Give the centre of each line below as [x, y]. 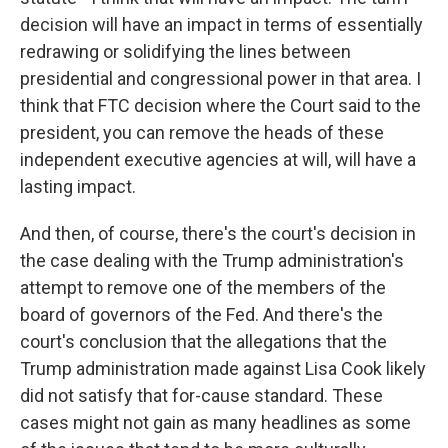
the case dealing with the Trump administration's [212, 260]
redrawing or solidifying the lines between [185, 51]
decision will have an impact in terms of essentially [221, 24]
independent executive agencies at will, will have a [218, 159]
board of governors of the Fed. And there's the [201, 314]
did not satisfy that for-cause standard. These [201, 395]
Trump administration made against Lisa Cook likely [223, 368]
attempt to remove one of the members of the [203, 287]
